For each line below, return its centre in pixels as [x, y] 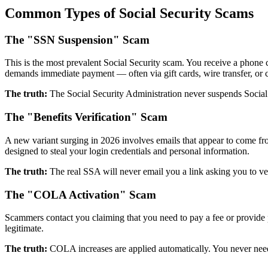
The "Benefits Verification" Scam [86, 117]
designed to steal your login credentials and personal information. [127, 151]
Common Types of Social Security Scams [129, 13]
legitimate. [24, 229]
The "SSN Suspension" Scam [77, 39]
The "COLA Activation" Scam [80, 194]
